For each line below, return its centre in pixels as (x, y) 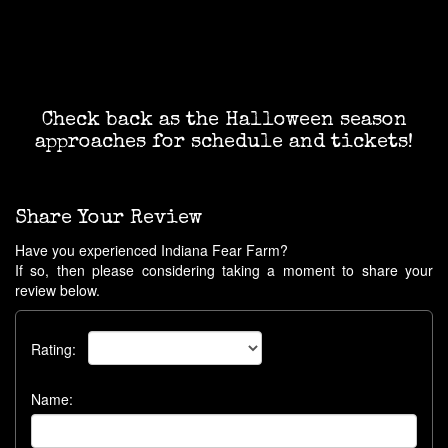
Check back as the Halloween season (224, 121)
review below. (57, 290)
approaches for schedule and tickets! (224, 143)
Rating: (59, 349)
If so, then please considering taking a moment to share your (224, 270)
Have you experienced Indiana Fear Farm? (151, 250)
